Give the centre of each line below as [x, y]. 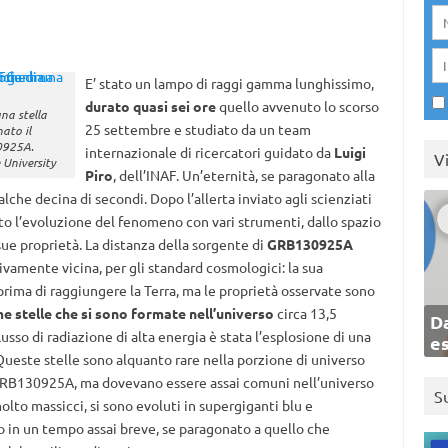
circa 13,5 [305, 313]
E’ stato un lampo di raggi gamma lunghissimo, [229, 83]
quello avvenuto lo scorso [297, 106]
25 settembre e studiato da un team [197, 129]
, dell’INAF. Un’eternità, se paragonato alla [243, 175]
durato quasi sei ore [150, 106]
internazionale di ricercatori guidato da [209, 152]
